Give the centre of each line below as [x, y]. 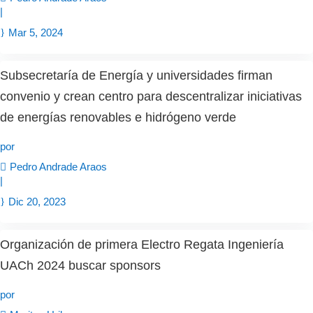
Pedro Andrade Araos [58, 167]
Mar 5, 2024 [36, 32]
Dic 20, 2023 [37, 201]
